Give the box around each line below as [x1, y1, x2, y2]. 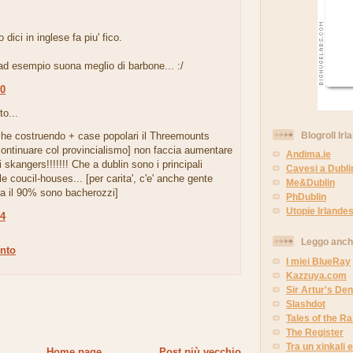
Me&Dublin [286, 177, 335, 188]
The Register [286, 327, 344, 338]
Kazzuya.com [286, 270, 347, 281]
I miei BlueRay [286, 256, 351, 267]
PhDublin [286, 191, 326, 203]
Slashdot [286, 299, 325, 310]
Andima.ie [286, 149, 331, 160]
